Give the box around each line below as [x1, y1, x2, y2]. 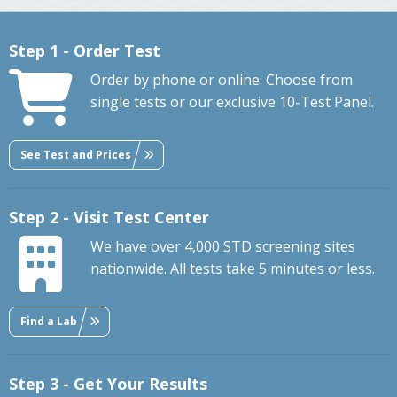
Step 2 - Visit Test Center [9, 206, 209, 229]
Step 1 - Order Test [9, 40, 160, 62]
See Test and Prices [20, 146, 131, 162]
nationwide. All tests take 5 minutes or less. [90, 259, 375, 279]
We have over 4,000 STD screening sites [90, 237, 355, 257]
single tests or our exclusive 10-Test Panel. [90, 92, 374, 113]
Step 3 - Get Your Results [9, 373, 207, 395]
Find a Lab [20, 313, 77, 329]
